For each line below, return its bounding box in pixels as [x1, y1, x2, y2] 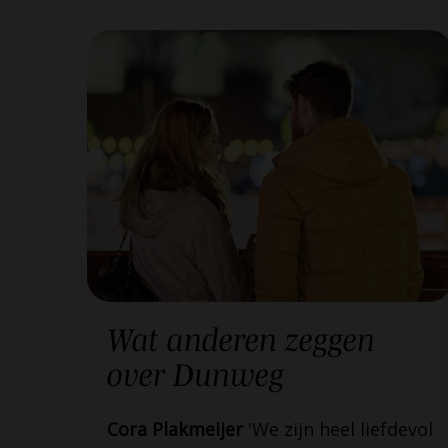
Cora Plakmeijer [107, 417, 248, 442]
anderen [167, 322, 277, 358]
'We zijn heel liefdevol [248, 417, 433, 442]
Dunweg [173, 357, 284, 393]
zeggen [277, 322, 375, 358]
